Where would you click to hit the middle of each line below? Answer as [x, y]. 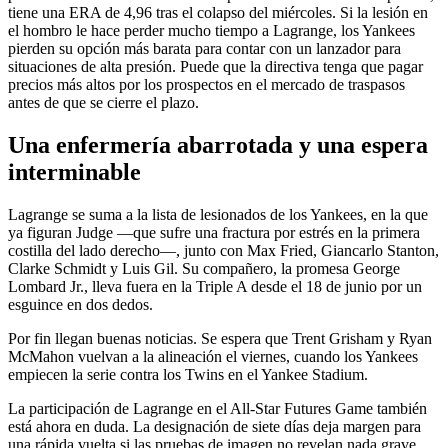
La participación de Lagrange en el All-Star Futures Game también [217, 408]
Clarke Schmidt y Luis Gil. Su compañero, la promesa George [204, 268]
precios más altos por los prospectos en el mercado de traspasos [206, 85]
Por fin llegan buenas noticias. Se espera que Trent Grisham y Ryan [220, 338]
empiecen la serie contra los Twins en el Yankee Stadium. [188, 374]
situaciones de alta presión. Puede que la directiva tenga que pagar [215, 67]
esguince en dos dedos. [80, 304]
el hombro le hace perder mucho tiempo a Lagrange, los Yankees [211, 31]
